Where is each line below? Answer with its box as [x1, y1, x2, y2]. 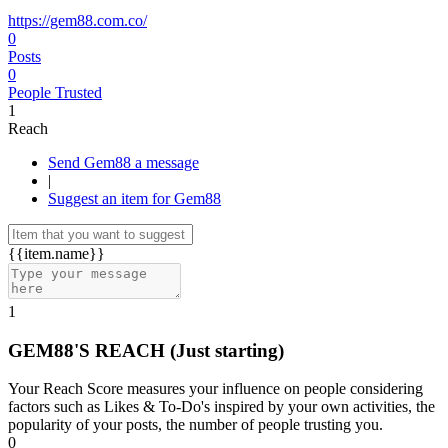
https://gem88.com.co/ [8, 12, 147, 29]
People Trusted [8, 84, 102, 101]
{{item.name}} [8, 245, 105, 262]
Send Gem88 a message [135, 154, 199, 171]
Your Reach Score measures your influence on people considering [8, 380, 423, 398]
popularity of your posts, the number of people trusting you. [8, 416, 383, 434]
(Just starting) [170, 339, 284, 361]
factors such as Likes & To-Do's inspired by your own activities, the [8, 398, 435, 416]
